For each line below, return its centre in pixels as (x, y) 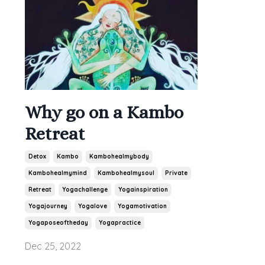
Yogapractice (120, 223)
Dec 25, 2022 (53, 246)
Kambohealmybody (119, 157)
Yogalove (93, 206)
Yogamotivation (142, 206)
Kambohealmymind (58, 173)
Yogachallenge (85, 190)
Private (176, 173)
